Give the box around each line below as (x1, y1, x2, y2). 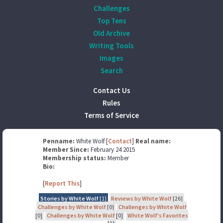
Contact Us (93, 86, 130, 95)
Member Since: (42, 145, 91, 154)
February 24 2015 (90, 145, 135, 154)
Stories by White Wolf (40, 195, 99, 202)
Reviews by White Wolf (111, 195, 172, 202)
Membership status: (42, 154, 106, 162)
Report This (44, 179, 80, 188)
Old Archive (93, 28, 130, 38)
